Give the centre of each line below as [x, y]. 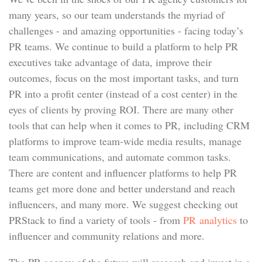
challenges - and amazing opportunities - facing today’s [126, 30]
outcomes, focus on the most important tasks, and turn [124, 78]
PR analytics [210, 220]
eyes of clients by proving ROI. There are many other [121, 109]
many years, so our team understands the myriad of [117, 15]
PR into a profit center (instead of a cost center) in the [123, 94]
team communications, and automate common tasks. [120, 157]
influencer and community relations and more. [107, 236]
